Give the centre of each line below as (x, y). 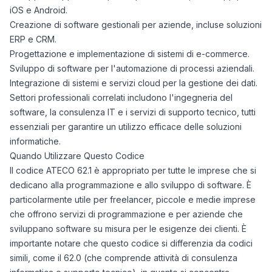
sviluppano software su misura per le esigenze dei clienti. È (128, 229)
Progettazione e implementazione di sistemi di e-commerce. (130, 54)
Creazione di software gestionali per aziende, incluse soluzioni (136, 25)
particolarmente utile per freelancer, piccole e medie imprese (133, 199)
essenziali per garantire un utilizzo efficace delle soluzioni (126, 127)
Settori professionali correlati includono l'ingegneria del (121, 97)
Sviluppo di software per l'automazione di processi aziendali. (132, 68)
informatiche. (35, 141)
